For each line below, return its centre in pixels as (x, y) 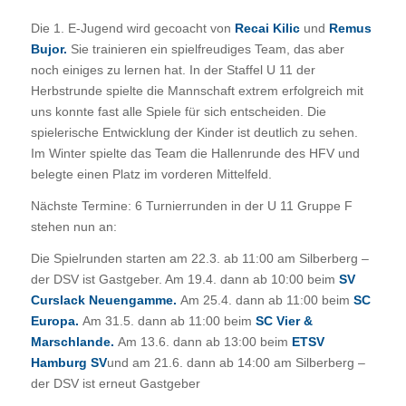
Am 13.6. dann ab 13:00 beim (204, 342)
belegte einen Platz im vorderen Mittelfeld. (151, 174)
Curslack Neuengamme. (105, 300)
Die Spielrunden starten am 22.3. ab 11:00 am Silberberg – (199, 259)
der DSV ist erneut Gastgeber (115, 384)
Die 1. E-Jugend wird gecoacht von (132, 29)
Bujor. (48, 49)
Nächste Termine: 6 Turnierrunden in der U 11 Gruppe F (191, 206)
